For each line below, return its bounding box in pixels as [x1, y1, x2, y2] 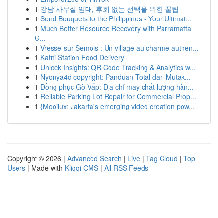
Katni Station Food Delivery [40, 53, 124, 62]
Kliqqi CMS [65, 163, 98, 173]
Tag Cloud [146, 153, 178, 163]
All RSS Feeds [104, 163, 148, 173]
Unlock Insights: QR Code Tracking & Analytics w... [40, 62, 196, 72]
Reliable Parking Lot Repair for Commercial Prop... [40, 91, 196, 101]
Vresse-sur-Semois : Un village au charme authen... [40, 43, 199, 53]
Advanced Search [67, 153, 122, 163]
